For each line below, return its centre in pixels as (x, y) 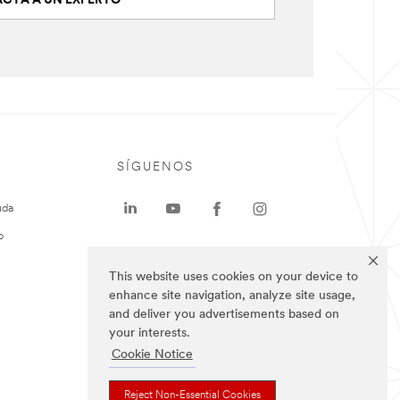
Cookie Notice (152, 355)
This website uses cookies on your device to (233, 278)
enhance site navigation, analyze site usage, (232, 296)
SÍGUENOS (155, 167)
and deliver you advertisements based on (224, 315)
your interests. (150, 334)
